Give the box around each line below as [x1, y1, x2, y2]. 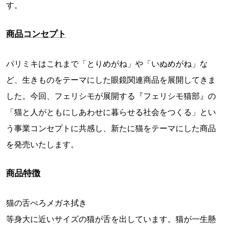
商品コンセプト [6, 28, 66, 39]
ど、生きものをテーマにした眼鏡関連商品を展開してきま [6, 74, 216, 85]
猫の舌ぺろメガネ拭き [6, 197, 87, 208]
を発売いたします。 [6, 139, 79, 149]
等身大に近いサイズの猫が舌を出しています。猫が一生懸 [6, 213, 216, 224]
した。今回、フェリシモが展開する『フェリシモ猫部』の [6, 90, 216, 101]
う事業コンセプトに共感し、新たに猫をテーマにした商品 [6, 123, 216, 133]
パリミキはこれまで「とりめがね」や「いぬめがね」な [6, 58, 208, 69]
